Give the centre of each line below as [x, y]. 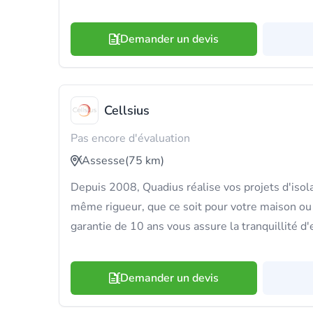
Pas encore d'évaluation [130, 138]
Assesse [103, 161]
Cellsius [127, 110]
